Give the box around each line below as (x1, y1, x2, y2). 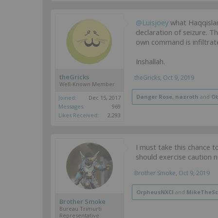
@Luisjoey (136, 18, 168, 27)
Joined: (58, 94, 76, 101)
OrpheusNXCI (136, 188, 174, 196)
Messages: (58, 103, 85, 110)
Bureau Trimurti (59, 205, 102, 212)
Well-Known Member (59, 80, 115, 88)
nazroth (175, 93, 199, 100)
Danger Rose (136, 93, 172, 100)
